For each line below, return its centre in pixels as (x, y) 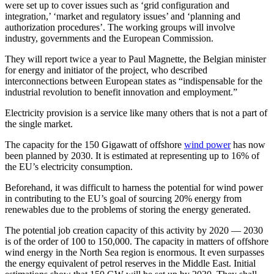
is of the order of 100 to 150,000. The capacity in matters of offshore (137, 241)
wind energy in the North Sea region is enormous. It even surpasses (135, 252)
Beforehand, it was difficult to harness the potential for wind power (134, 187)
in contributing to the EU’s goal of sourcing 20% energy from (123, 198)
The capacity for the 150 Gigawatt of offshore (94, 144)
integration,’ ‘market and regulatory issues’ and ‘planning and (123, 16)
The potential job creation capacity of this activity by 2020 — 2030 (134, 230)
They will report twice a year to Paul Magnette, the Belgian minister (135, 59)
